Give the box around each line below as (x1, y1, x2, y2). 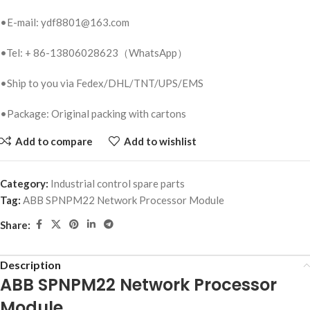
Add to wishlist (123, 134, 197, 147)
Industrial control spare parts (51, 177, 185, 190)
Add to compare (15, 134, 93, 147)
